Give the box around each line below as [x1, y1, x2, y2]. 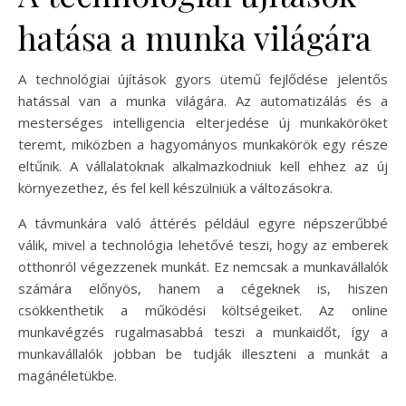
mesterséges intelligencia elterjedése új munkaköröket [18, 112, 388, 131]
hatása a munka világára [18, 14, 372, 59]
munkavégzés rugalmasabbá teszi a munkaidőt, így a [18, 322, 388, 341]
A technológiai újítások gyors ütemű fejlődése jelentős [18, 69, 388, 88]
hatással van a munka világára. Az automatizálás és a [18, 91, 388, 110]
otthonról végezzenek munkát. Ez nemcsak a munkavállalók [18, 256, 388, 275]
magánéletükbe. [18, 365, 117, 384]
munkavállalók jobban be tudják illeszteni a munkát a [18, 343, 388, 362]
